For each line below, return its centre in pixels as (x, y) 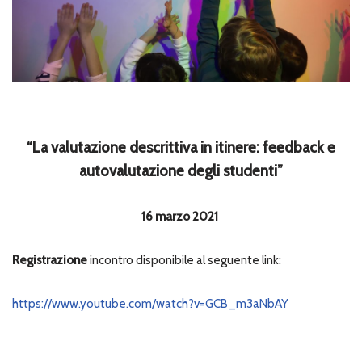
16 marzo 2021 (181, 216)
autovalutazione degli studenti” (181, 170)
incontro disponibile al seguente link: (184, 260)
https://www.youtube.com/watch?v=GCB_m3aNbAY (150, 303)
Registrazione (50, 260)
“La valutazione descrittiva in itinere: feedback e (181, 147)
